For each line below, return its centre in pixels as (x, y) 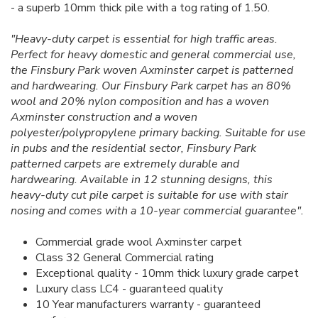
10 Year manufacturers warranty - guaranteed (148, 304)
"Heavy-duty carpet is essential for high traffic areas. (144, 39)
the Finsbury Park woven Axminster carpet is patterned (152, 70)
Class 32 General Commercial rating (125, 257)
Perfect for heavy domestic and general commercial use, (153, 54)
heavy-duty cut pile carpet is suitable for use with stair (149, 195)
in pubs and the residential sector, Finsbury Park (133, 148)
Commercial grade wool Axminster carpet (139, 242)
